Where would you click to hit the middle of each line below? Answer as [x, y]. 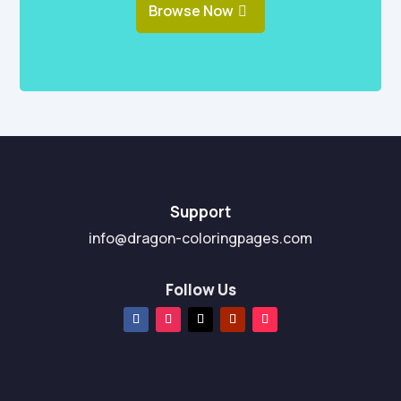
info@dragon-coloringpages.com [200, 238]
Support [200, 212]
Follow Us [200, 290]
